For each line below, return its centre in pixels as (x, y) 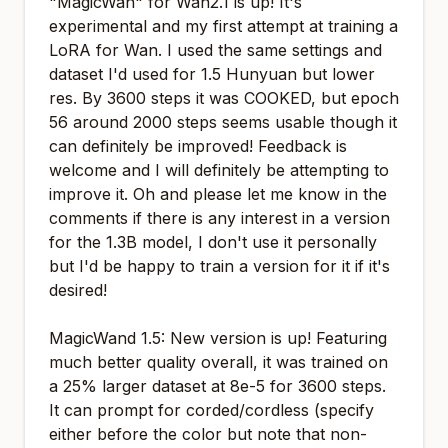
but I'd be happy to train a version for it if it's (219, 266)
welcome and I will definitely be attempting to (219, 170)
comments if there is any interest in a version (219, 218)
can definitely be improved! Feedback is (198, 146)
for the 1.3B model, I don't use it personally (213, 242)
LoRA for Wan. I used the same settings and (215, 50)
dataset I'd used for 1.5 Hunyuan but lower (212, 74)
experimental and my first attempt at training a (223, 26)
